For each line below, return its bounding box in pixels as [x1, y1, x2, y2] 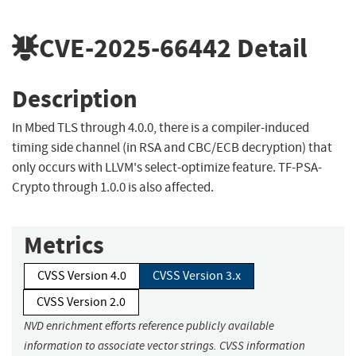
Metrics [24, 229, 104, 262]
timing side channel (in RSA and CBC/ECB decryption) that [12, 139, 332, 157]
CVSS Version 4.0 [37, 268, 126, 284]
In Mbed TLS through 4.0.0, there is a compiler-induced [12, 119, 309, 137]
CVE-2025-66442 [39, 29, 231, 66]
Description [12, 82, 137, 115]
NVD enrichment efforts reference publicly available [24, 319, 274, 334]
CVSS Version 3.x [153, 268, 241, 284]
